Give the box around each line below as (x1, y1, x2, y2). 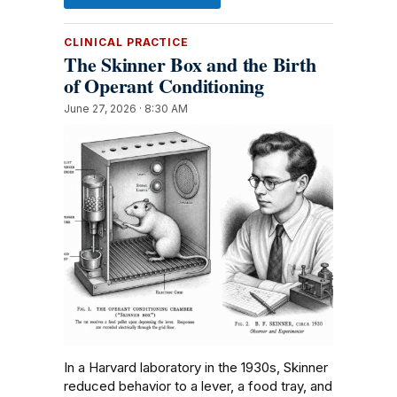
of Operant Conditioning (64, 71, 264, 100)
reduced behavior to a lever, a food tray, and (64, 378, 332, 394)
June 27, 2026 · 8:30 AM (64, 102, 188, 115)
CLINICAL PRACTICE (64, 35, 190, 49)
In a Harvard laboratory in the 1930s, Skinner (64, 359, 328, 376)
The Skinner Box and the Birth (64, 50, 316, 79)
